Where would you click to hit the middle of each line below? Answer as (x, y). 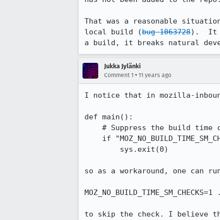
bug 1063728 (166, 32)
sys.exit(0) (102, 149)
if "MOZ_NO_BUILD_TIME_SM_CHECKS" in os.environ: (93, 138)
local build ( (113, 32)
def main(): (109, 117)
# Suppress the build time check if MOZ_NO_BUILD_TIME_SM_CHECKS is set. (93, 128)
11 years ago (155, 75)
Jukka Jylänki (123, 66)
